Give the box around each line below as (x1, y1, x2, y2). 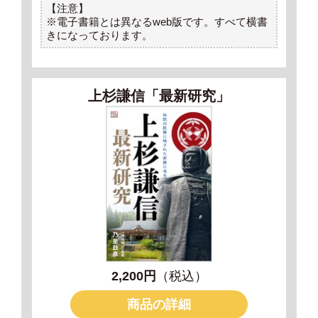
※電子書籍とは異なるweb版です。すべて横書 (46, 15, 268, 28)
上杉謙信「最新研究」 (88, 87, 230, 104)
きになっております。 (46, 28, 153, 41)
